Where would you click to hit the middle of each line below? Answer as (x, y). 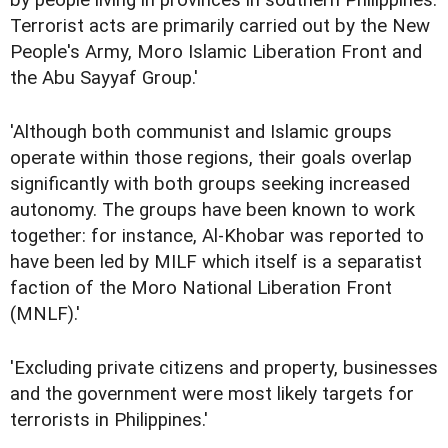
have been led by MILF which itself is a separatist (216, 262)
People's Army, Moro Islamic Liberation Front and (216, 52)
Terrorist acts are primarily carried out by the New (220, 26)
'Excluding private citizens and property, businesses (224, 368)
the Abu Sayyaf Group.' (104, 78)
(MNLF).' (45, 314)
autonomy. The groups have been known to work (212, 210)
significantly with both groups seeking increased (210, 184)
